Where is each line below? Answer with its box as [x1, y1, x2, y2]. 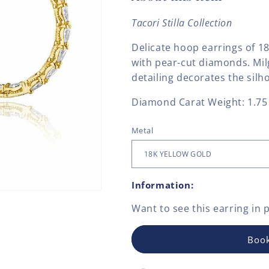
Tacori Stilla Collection [131, 16, 232, 30]
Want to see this [131, 202, 214, 216]
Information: [131, 179, 194, 192]
